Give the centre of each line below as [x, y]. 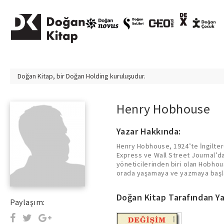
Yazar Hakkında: [148, 131]
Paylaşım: [27, 202]
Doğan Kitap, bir [42, 76]
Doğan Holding [87, 76]
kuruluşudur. [127, 76]
